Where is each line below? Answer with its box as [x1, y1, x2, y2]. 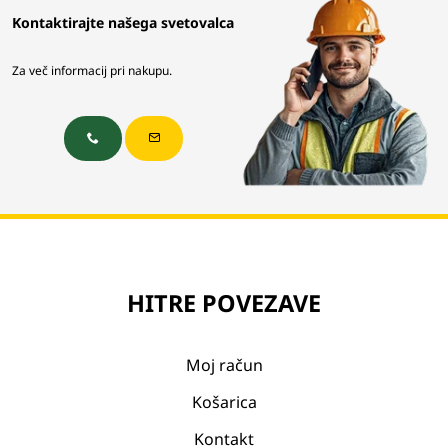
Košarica [191, 390, 257, 413]
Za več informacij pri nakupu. [12, 61, 172, 79]
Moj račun [185, 353, 263, 376]
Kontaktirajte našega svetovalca [12, 12, 234, 32]
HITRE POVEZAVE [127, 286, 321, 319]
